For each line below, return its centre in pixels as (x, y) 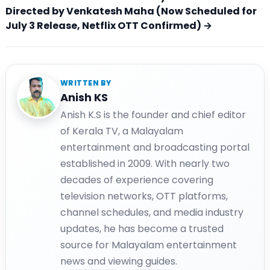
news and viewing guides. (119, 262)
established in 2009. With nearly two (145, 164)
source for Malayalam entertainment (149, 245)
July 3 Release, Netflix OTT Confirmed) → (109, 26)
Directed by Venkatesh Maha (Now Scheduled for (131, 11)
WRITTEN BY (86, 83)
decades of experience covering (137, 180)
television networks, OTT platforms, (144, 196)
